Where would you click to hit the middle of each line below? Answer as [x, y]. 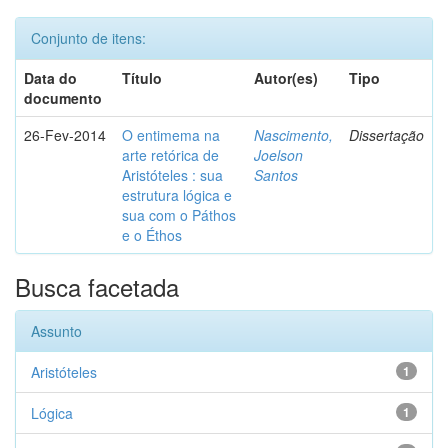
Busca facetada [97, 286]
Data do [50, 78]
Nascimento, [293, 135]
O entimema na [171, 135]
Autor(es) [286, 78]
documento [63, 98]
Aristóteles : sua [172, 175]
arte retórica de [170, 155]
